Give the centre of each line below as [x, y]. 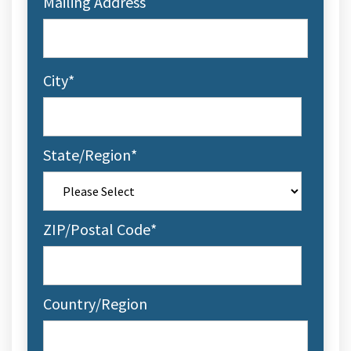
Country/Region [95, 304]
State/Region [87, 155]
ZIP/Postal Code [97, 229]
